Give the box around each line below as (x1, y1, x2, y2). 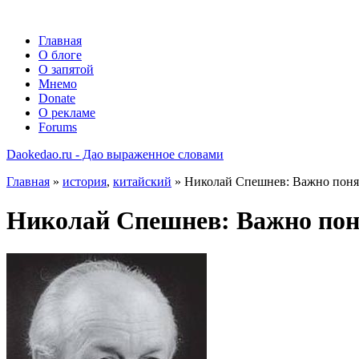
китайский (113, 175, 171, 188)
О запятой (38, 63, 94, 76)
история (63, 175, 107, 188)
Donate (38, 91, 75, 105)
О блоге (38, 48, 82, 62)
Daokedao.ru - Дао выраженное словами (6, 147, 224, 161)
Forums (38, 120, 77, 134)
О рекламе (38, 106, 95, 119)
